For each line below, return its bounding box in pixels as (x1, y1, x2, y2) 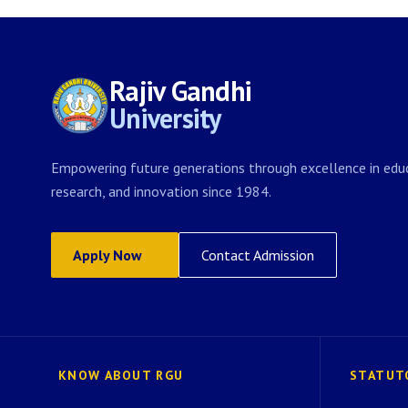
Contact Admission (201, 246, 314, 264)
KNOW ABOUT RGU (58, 367, 184, 383)
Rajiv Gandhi (109, 73, 251, 108)
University (109, 100, 221, 136)
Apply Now (73, 246, 142, 264)
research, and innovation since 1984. (51, 182, 271, 200)
